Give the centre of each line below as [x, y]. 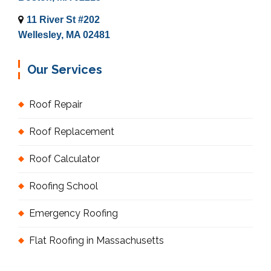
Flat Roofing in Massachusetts [96, 240]
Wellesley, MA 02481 [64, 34]
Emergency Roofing [73, 213]
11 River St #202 [63, 19]
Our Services [65, 69]
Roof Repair [56, 104]
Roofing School [64, 186]
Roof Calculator [64, 158]
